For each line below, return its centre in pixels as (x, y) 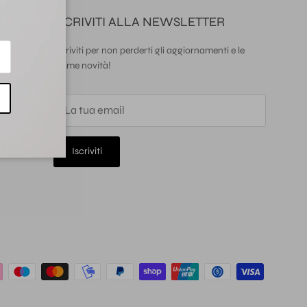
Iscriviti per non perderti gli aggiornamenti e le (149, 50)
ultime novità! (82, 65)
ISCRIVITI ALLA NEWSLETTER (139, 21)
